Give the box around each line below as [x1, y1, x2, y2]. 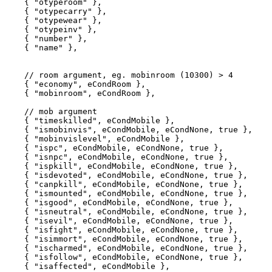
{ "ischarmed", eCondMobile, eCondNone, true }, [5, 243, 248, 253]
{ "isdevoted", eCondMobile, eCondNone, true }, [5, 170, 248, 180]
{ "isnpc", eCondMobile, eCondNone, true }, [5, 152, 228, 161]
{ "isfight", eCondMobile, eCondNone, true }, [5, 225, 238, 234]
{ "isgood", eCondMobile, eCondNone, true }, [5, 197, 233, 207]
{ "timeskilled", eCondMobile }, [5, 115, 180, 125]
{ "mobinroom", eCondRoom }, [5, 88, 160, 98]
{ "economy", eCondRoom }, [5, 79, 151, 89]
